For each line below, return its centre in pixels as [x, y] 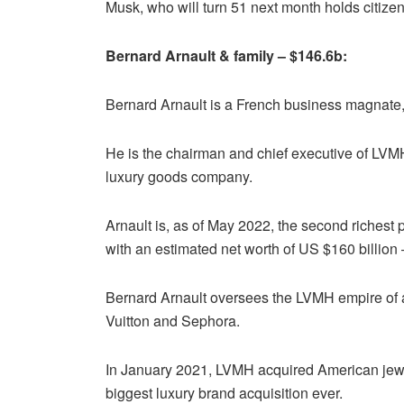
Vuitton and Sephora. [173, 320]
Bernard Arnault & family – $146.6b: [226, 55]
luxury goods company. [179, 176]
